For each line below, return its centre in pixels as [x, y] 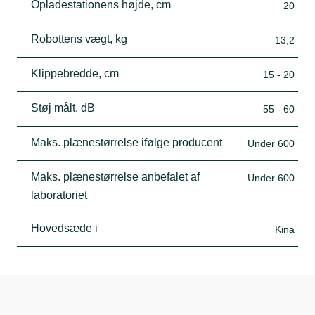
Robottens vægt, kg [79, 39]
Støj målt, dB [63, 108]
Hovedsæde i [64, 228]
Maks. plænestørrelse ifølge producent [127, 142]
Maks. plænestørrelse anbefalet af [115, 176]
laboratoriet [59, 195]
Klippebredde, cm [75, 73]
